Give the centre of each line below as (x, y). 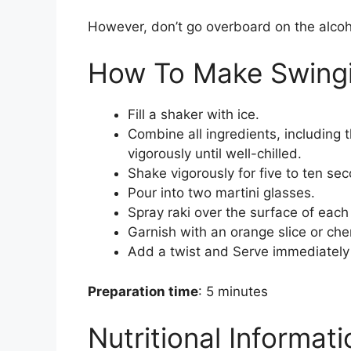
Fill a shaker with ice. (194, 115)
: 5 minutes (233, 291)
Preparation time (143, 291)
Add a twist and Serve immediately (239, 252)
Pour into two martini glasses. (223, 193)
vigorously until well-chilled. (215, 154)
